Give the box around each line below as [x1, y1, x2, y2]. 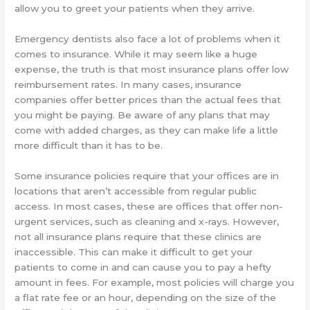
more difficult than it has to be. [15, 139, 163, 151]
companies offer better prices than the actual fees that [15, 93, 282, 105]
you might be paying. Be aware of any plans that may [15, 109, 271, 120]
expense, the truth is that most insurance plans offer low [15, 63, 289, 75]
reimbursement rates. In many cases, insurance [15, 78, 242, 90]
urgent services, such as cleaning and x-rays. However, [15, 215, 280, 227]
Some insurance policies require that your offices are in [15, 170, 280, 181]
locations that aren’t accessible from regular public [15, 185, 257, 197]
